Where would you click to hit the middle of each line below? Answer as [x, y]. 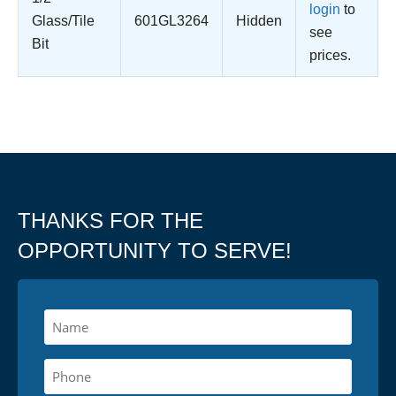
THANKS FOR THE [110, 220]
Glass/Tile [63, 21]
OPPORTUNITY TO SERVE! [155, 250]
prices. [330, 55]
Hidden [259, 21]
